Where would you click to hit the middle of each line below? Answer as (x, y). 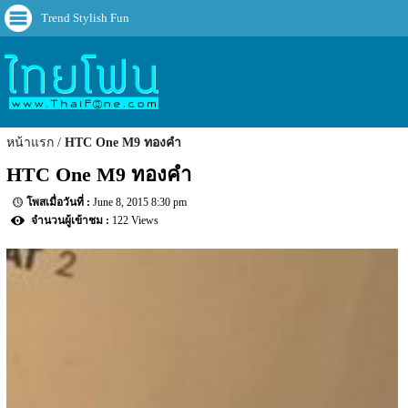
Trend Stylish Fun (85, 18)
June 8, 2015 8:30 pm (140, 203)
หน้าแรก (31, 143)
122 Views (136, 221)
